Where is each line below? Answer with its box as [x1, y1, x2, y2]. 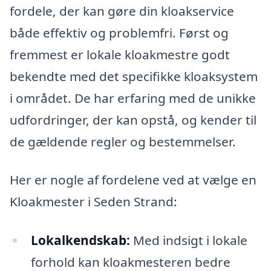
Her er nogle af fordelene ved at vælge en [10, 171, 256, 189]
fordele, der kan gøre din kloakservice [10, 2, 234, 19]
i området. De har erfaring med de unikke [10, 89, 256, 106]
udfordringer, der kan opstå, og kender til [10, 111, 256, 128]
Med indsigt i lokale [129, 232, 247, 249]
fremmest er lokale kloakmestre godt [10, 45, 230, 63]
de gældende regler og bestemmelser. [10, 132, 236, 150]
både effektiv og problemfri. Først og [10, 24, 229, 41]
